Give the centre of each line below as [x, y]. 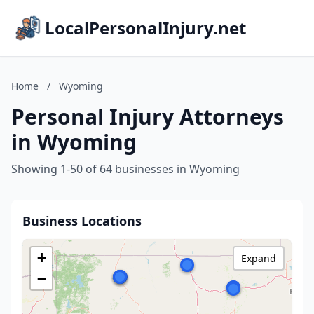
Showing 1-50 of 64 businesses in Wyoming [125, 169]
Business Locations [82, 221]
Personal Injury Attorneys [148, 117]
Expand [259, 258]
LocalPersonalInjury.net [145, 28]
